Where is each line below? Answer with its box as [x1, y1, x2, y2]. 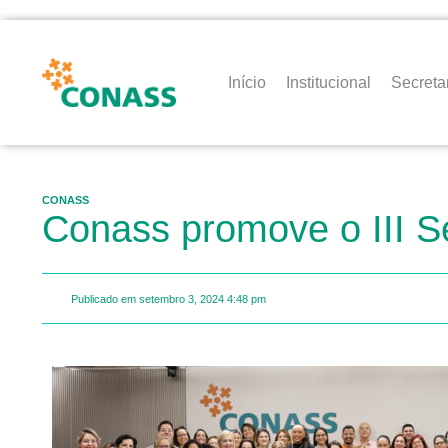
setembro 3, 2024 [139, 292, 224, 305]
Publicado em [71, 292, 136, 305]
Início [228, 73, 267, 91]
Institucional [286, 73, 372, 91]
